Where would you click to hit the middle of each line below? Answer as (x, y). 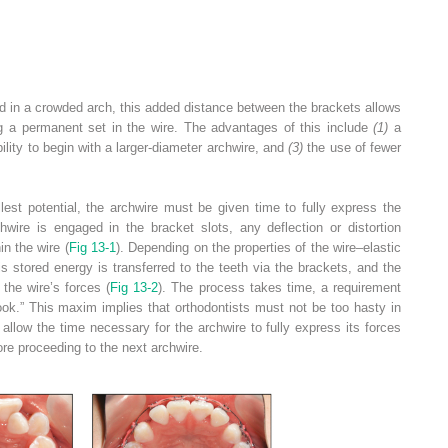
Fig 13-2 (134, 287)
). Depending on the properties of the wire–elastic (258, 247)
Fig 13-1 (92, 247)
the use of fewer (352, 147)
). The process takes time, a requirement (280, 287)
